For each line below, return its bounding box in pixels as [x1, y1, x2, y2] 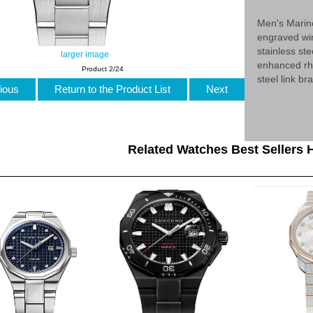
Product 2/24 [82, 64, 124, 73]
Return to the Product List [51, 83, 173, 96]
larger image [60, 49, 109, 59]
